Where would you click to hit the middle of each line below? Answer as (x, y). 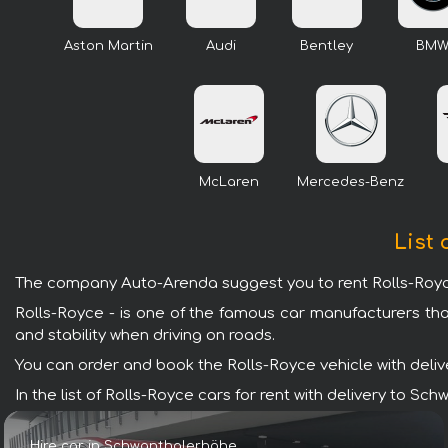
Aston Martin (108, 46)
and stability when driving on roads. (145, 335)
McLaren (229, 181)
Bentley (326, 46)
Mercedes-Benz (350, 181)
